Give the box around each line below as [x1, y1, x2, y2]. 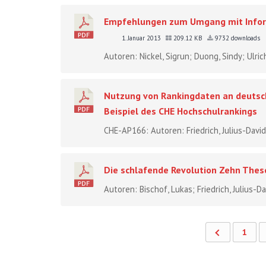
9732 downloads [213, 33, 260, 42]
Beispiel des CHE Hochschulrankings [104, 104, 257, 117]
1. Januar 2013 [122, 33, 163, 42]
